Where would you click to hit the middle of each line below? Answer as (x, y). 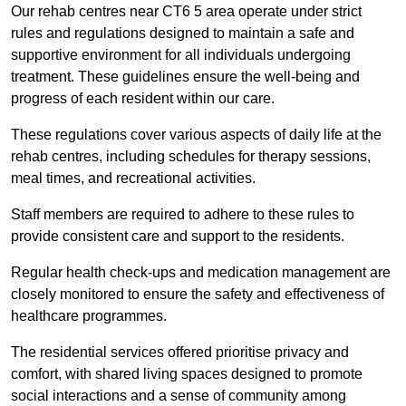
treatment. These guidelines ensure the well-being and (185, 77)
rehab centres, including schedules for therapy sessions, (191, 157)
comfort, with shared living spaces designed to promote (187, 374)
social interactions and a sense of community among (179, 396)
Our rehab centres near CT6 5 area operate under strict (186, 12)
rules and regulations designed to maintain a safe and (183, 34)
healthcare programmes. (89, 316)
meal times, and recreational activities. (135, 179)
